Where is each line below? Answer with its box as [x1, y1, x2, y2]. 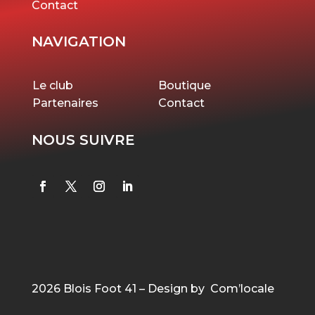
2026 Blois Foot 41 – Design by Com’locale [31, 281, 274, 295]
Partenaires [32, 96, 98, 110]
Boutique [157, 78, 211, 92]
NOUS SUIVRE [31, 131, 135, 148]
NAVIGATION [31, 32, 126, 50]
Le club [32, 78, 73, 92]
